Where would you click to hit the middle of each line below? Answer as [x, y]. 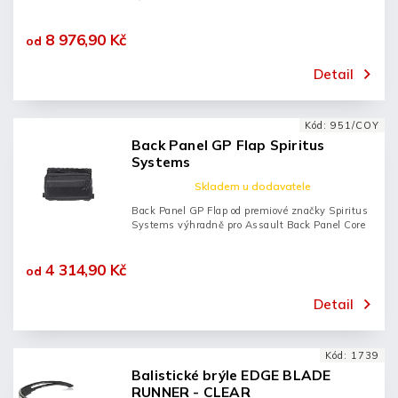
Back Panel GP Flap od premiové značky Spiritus [250, 211]
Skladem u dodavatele [252, 186]
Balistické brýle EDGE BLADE [231, 375]
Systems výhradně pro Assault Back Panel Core [248, 225]
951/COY [355, 125]
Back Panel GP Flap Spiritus [228, 145]
